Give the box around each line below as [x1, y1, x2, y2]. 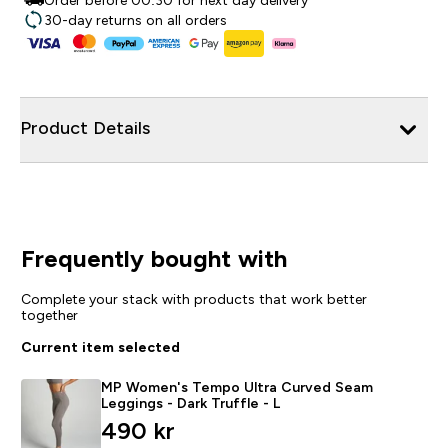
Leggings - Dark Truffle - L [100, 394, 280, 411]
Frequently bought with [20, 244, 287, 272]
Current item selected [20, 338, 180, 355]
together [20, 306, 78, 323]
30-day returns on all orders [44, 12, 227, 28]
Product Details [20, 117, 150, 138]
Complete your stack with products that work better [20, 290, 367, 307]
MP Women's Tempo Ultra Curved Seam [100, 378, 373, 395]
